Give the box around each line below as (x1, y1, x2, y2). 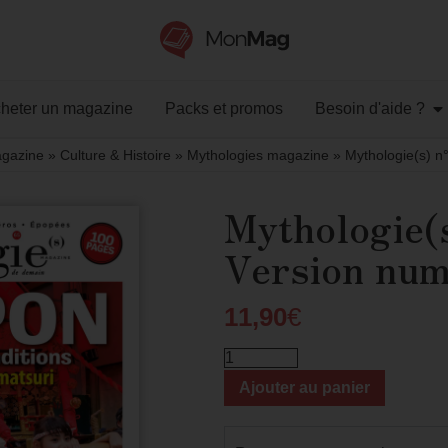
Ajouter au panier (239, 378, 370, 396)
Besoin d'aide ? (315, 100, 425, 117)
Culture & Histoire (59, 147, 171, 163)
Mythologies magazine (186, 147, 329, 163)
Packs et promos (165, 100, 283, 117)
